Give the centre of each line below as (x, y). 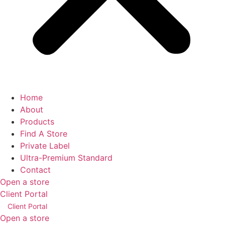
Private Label (45, 146)
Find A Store (44, 134)
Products (37, 122)
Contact (35, 170)
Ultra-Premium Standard (66, 158)
